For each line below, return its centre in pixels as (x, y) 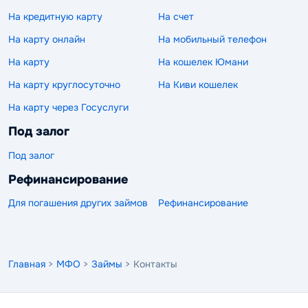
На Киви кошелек (198, 85)
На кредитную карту (55, 16)
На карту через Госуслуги (68, 107)
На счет (176, 16)
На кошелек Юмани (203, 62)
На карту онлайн (47, 39)
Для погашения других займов (78, 203)
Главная (27, 264)
